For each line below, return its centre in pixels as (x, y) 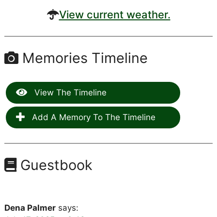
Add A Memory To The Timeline (92, 117)
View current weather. (115, 15)
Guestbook (54, 165)
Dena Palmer (30, 208)
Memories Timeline (83, 58)
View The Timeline (69, 92)
